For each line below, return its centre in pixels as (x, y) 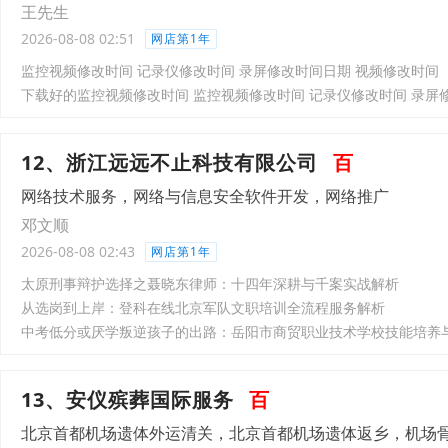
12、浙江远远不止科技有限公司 (169, 162)
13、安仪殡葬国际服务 (127, 399)
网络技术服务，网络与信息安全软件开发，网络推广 (205, 196)
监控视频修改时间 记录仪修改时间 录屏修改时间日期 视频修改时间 (230, 70)
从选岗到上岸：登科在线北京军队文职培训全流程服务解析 (203, 307)
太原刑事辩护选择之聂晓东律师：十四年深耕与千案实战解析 (210, 283)
